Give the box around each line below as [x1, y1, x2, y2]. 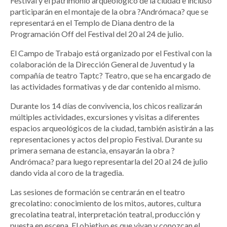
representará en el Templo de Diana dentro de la [10, 18, 174, 28]
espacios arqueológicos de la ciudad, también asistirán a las [10, 123, 214, 133]
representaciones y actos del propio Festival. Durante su [10, 134, 202, 144]
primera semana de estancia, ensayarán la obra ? [10, 145, 175, 156]
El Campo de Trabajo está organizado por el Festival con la [10, 48, 212, 58]
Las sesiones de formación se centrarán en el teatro [10, 187, 185, 197]
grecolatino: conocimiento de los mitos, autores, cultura [10, 198, 201, 208]
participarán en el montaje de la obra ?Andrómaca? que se [10, 7, 208, 17]
